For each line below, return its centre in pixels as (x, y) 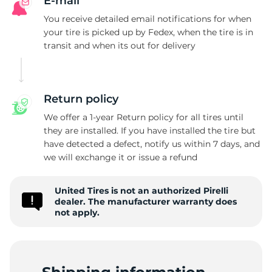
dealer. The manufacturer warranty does (146, 202)
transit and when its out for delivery (120, 46)
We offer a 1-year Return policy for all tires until (144, 117)
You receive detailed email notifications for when (148, 19)
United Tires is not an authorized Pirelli (141, 191)
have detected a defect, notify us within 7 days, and (152, 144)
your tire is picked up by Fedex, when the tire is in (148, 32)
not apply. (77, 212)
